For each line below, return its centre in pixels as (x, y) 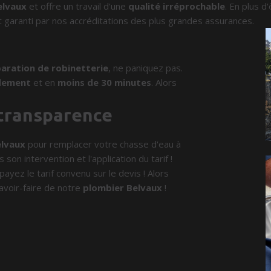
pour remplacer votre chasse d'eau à (103, 144)
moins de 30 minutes (105, 82)
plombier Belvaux (123, 188)
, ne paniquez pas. (146, 68)
